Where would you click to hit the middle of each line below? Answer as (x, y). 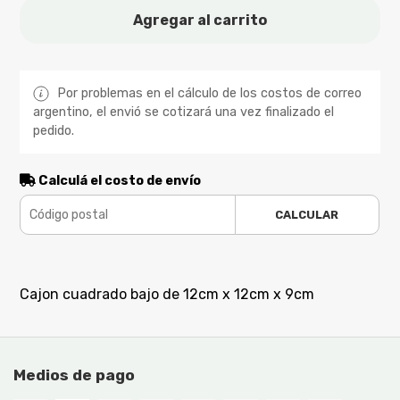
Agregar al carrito (200, 20)
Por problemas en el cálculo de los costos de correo (208, 93)
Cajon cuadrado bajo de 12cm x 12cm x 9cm (167, 294)
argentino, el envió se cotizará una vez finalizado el (184, 112)
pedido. (54, 130)
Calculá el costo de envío (119, 180)
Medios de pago (74, 375)
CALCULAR (307, 214)
